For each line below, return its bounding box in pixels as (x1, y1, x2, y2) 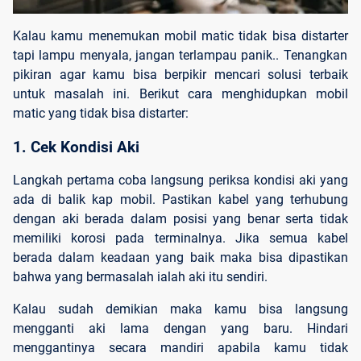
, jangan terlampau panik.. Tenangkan (128, 47, 347, 63)
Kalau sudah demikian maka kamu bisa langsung (13, 301, 348, 317)
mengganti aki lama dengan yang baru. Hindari (13, 321, 348, 337)
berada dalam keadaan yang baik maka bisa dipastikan (13, 250, 348, 266)
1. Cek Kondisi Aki (13, 138, 139, 156)
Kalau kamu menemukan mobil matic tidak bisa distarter (13, 27, 348, 44)
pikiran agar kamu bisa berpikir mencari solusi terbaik (13, 66, 348, 82)
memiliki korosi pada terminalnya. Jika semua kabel (13, 230, 348, 247)
